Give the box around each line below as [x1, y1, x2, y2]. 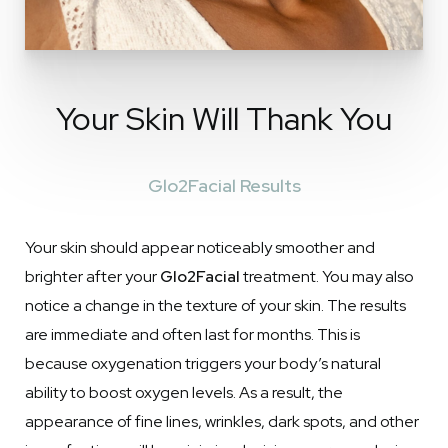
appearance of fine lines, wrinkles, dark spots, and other [25, 411, 419, 432]
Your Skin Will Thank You [56, 97, 392, 140]
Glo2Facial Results [147, 174, 301, 197]
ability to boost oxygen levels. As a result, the [25, 382, 343, 403]
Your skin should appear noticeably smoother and [25, 237, 375, 258]
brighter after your [25, 266, 160, 287]
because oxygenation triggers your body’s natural [25, 353, 381, 374]
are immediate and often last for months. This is [25, 324, 360, 345]
